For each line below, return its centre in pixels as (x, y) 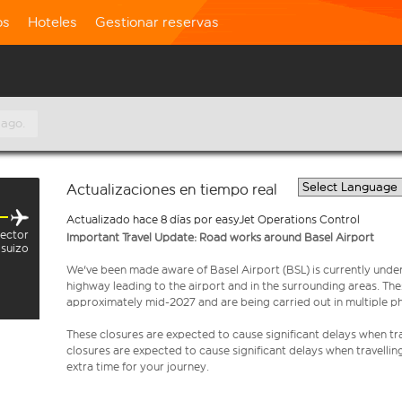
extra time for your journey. (138, 367)
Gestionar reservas (157, 22)
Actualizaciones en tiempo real (172, 190)
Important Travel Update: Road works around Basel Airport (220, 237)
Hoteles (52, 22)
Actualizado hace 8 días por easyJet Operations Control (213, 219)
